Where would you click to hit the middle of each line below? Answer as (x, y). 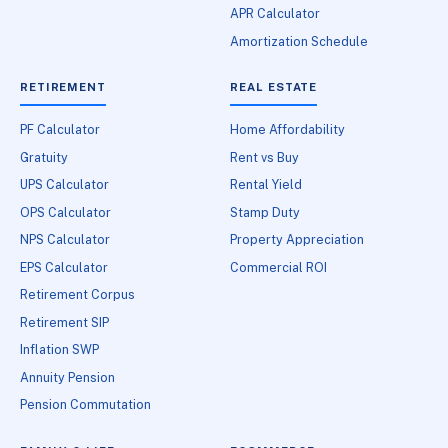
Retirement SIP (64, 322)
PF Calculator (60, 129)
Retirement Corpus (77, 295)
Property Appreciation (297, 240)
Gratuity (44, 157)
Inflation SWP (59, 350)
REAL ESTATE (274, 87)
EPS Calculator (64, 267)
